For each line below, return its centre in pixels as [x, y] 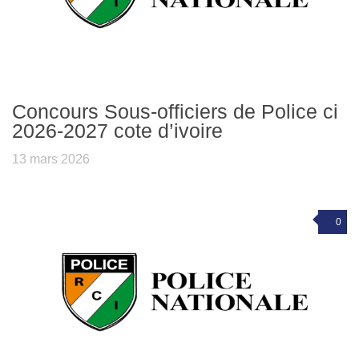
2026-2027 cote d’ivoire [117, 130]
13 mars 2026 [51, 159]
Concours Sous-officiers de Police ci [175, 111]
